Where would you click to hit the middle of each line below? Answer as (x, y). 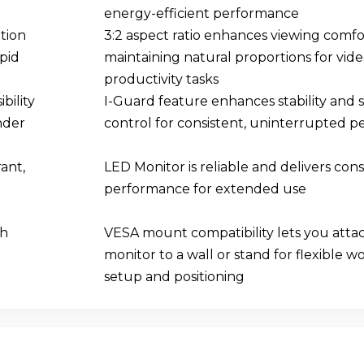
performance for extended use (205, 189)
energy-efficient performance (201, 14)
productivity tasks (161, 80)
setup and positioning (174, 277)
